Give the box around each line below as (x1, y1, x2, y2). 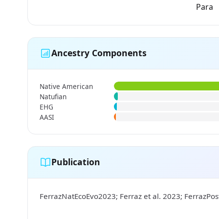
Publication (51, 156, 100, 168)
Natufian (40, 91, 66, 101)
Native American (40, 81, 93, 91)
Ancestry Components (51, 47, 147, 59)
